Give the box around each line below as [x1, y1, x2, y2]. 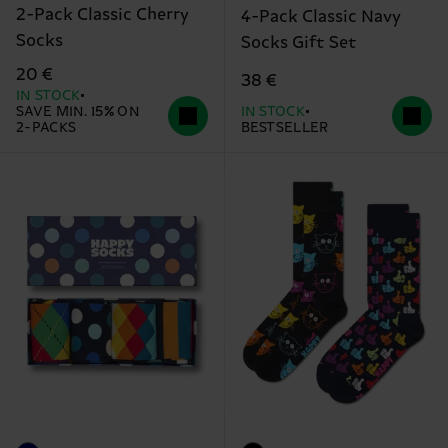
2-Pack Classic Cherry [16, 5, 189, 26]
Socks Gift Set [240, 33, 357, 54]
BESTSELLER [240, 120, 329, 137]
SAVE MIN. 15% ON [16, 104, 140, 121]
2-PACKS [16, 120, 77, 137]
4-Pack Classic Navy [240, 7, 401, 28]
